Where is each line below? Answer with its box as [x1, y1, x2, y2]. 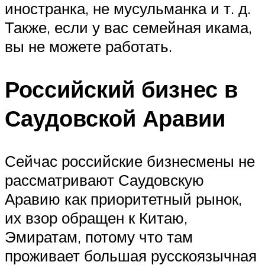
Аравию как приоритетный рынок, [5, 189, 242, 208]
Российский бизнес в [5, 74, 238, 104]
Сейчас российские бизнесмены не [5, 151, 255, 170]
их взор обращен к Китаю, [5, 208, 188, 227]
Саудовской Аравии [5, 103, 225, 132]
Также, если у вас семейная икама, [5, 18, 252, 37]
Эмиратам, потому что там [5, 227, 193, 246]
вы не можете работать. [5, 37, 172, 56]
